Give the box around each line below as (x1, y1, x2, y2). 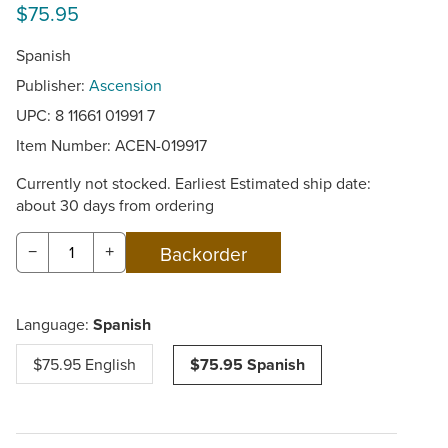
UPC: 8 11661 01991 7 (16, 103, 155, 126)
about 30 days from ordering (16, 193, 214, 216)
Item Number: (16, 133, 115, 156)
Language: (16, 313, 93, 336)
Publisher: (16, 73, 89, 96)
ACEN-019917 (115, 133, 207, 156)
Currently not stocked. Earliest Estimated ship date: (16, 171, 371, 194)
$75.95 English (33, 353, 136, 376)
